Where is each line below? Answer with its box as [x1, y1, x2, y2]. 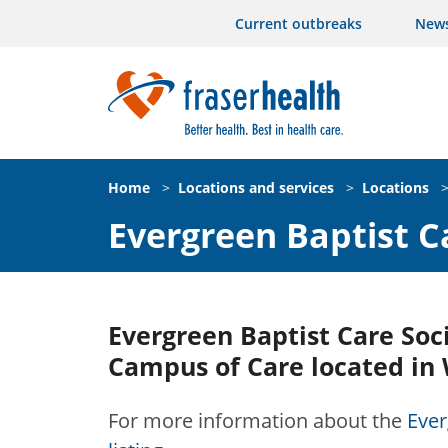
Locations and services [178, 177, 334, 197]
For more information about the [108, 406, 407, 434]
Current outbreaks [235, 14, 362, 33]
